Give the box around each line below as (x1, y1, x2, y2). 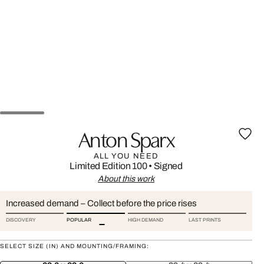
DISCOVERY (6, 217, 36, 223)
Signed (153, 161, 183, 171)
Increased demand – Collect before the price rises (6, 199, 197, 208)
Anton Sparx (78, 123, 174, 153)
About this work (98, 174, 154, 183)
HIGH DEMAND (127, 217, 163, 223)
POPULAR (67, 217, 92, 223)
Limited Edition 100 (70, 161, 147, 171)
